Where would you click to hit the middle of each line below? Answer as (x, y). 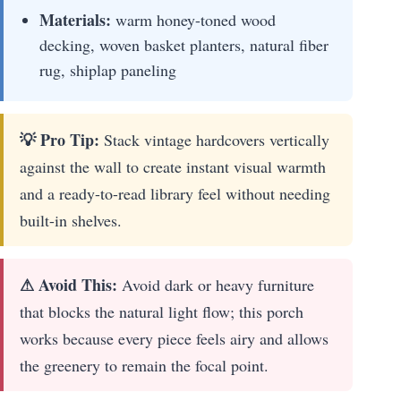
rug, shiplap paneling (108, 70)
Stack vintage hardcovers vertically (214, 140)
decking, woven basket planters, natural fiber (184, 45)
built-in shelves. (71, 221)
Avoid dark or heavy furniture (216, 285)
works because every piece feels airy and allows (174, 339)
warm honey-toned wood (193, 20)
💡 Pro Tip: (60, 140)
